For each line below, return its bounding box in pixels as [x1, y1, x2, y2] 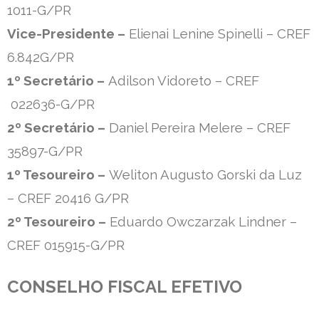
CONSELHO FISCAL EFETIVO [7, 276, 242, 298]
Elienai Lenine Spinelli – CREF [125, 26, 310, 42]
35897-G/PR [7, 143, 83, 159]
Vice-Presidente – [7, 26, 125, 42]
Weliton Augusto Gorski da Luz [105, 167, 302, 183]
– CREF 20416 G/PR [7, 190, 129, 206]
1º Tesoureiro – [7, 167, 105, 183]
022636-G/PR [7, 96, 95, 113]
